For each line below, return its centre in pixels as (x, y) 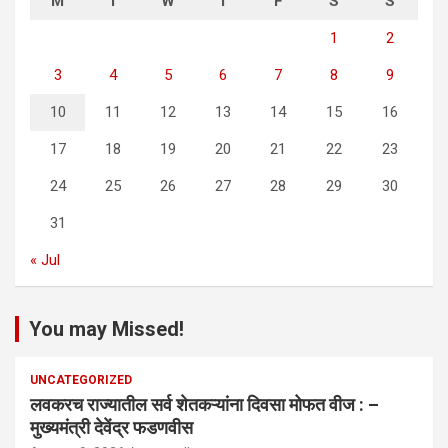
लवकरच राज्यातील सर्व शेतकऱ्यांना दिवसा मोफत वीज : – (204, 405)
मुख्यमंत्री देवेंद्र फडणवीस (111, 428)
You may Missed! (106, 329)
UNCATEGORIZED (81, 380)
